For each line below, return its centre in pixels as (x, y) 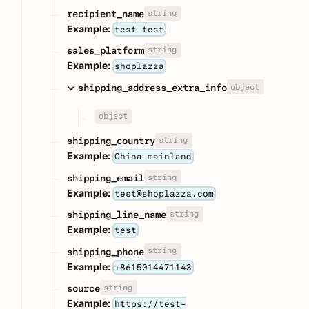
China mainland (153, 157)
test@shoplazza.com (165, 193)
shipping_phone (106, 251)
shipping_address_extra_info (152, 87)
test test (140, 30)
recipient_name (106, 13)
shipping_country (111, 141)
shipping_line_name (117, 215)
